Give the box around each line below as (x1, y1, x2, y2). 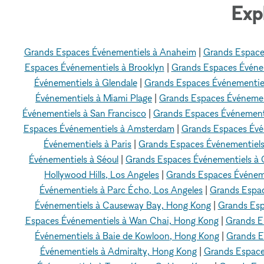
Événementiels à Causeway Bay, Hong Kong (34, 199, 211, 211)
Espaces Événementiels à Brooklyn (24, 61, 164, 73)
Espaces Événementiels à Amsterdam (23, 122, 174, 134)
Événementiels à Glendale (34, 76, 137, 88)
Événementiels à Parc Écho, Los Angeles (39, 183, 203, 196)
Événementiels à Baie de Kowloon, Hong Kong (35, 229, 219, 242)
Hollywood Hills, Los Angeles (44, 168, 159, 180)
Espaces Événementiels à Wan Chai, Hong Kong (25, 214, 219, 226)
